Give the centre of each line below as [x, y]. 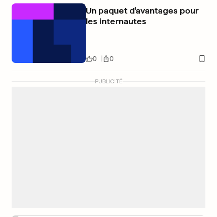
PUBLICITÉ [108, 81]
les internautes [116, 21]
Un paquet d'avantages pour [142, 11]
